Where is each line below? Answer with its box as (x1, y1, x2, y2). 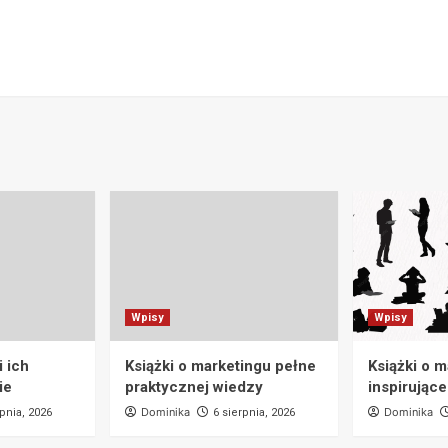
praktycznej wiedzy (125, 377, 263, 396)
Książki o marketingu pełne (125, 356, 316, 375)
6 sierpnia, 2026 (213, 405, 295, 419)
